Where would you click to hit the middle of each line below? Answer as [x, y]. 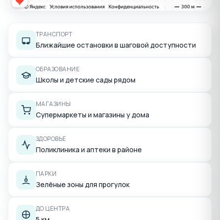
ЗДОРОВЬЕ [51, 139]
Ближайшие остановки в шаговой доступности [116, 45]
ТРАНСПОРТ [54, 34]
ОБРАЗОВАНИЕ [58, 69]
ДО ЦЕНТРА [53, 209]
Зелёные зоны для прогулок [83, 185]
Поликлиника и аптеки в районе [89, 150]
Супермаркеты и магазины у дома [93, 115]
